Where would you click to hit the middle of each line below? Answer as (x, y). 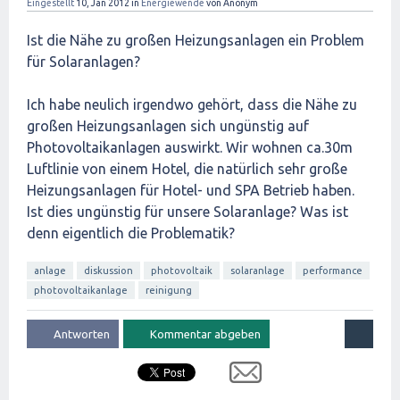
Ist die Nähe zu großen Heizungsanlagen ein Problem (196, 40)
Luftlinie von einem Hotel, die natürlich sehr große (187, 169)
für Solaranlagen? (83, 62)
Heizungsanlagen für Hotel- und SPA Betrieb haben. (191, 190)
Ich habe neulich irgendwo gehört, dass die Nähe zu (192, 104)
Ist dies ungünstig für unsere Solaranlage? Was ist (187, 212)
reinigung (169, 290)
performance (333, 271)
